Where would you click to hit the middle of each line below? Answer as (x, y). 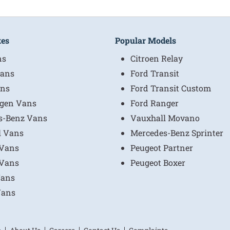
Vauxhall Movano (165, 118)
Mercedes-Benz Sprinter (177, 132)
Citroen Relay (157, 58)
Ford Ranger (155, 103)
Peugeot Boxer (158, 162)
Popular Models (146, 40)
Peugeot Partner (162, 147)
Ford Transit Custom (171, 88)
